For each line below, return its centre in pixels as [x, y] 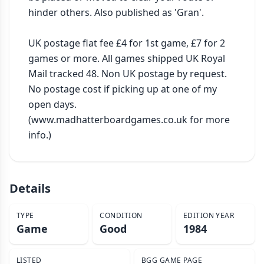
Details [30, 188]
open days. [52, 104]
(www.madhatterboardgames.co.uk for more [129, 120]
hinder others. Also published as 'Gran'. [116, 12]
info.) [40, 135]
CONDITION [121, 215]
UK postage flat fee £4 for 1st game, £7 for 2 [127, 43]
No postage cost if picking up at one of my [123, 89]
